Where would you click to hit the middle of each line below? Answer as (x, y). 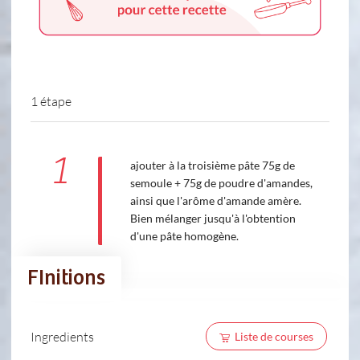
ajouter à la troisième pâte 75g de (212, 166)
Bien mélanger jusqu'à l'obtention (213, 219)
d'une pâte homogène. (184, 236)
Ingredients (62, 336)
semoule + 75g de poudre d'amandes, (221, 183)
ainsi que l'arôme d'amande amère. (215, 201)
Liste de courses (274, 337)
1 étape (51, 101)
